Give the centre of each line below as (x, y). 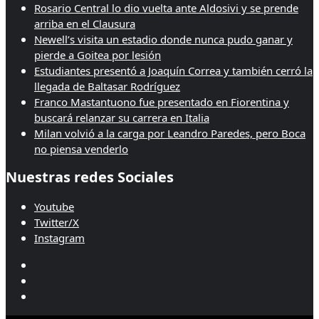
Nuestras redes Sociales (90, 177)
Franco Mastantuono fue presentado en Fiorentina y (162, 101)
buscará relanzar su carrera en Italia (122, 117)
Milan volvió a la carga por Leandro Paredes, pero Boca (170, 133)
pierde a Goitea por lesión (98, 54)
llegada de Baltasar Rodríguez (107, 86)
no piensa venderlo (81, 148)
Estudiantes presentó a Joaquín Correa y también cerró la (173, 70)
